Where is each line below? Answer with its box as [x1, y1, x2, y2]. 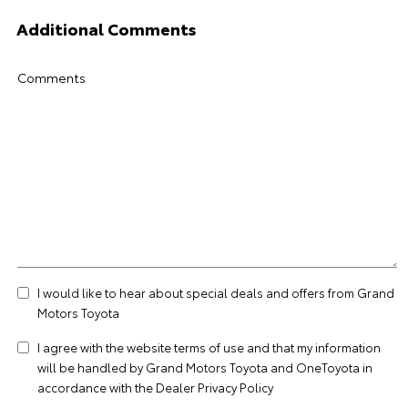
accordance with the [37, 379, 156, 395]
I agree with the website [37, 339, 174, 355]
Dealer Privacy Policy [156, 379, 273, 395]
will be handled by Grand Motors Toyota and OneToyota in [37, 359, 372, 375]
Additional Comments [16, 16, 197, 40]
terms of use [174, 339, 244, 355]
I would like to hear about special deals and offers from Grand [37, 284, 394, 301]
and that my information [244, 339, 381, 355]
